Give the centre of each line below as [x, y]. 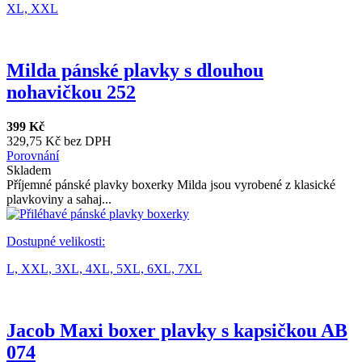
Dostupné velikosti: [56, 242]
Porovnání [33, 156]
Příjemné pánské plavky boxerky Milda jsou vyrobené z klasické [171, 185]
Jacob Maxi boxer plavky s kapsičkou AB [177, 330]
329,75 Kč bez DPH [59, 141]
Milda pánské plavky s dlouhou [135, 71]
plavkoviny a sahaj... [59, 200]
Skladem [29, 170]
